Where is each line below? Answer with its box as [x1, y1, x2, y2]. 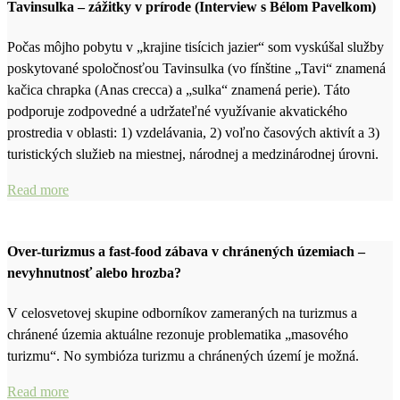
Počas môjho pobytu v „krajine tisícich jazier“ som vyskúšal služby [7, 38, 384, 54]
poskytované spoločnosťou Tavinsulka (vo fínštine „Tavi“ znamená [7, 60, 386, 76]
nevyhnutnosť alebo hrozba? [7, 265, 181, 281]
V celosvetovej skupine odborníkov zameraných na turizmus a [7, 305, 357, 321]
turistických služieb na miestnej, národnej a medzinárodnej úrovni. [7, 146, 379, 162]
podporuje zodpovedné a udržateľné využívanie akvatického [7, 103, 347, 119]
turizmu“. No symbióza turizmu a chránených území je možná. [7, 348, 359, 364]
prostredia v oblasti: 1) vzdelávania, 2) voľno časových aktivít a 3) [7, 124, 379, 140]
